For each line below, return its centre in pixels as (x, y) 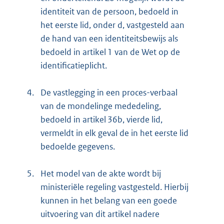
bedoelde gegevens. (78, 146)
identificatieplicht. (74, 65)
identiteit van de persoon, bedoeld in (109, 11)
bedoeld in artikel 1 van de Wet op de (110, 52)
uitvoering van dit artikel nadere (100, 214)
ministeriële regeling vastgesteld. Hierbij (114, 187)
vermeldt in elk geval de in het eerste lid (114, 133)
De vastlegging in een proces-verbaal (109, 92)
